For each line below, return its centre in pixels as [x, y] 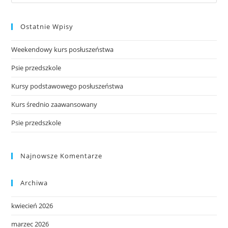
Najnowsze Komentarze [62, 156]
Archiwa [34, 183]
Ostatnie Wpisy [47, 27]
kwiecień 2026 [32, 206]
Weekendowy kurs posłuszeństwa [63, 50]
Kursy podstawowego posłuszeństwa [67, 86]
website [24, 14]
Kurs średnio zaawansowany [54, 105]
